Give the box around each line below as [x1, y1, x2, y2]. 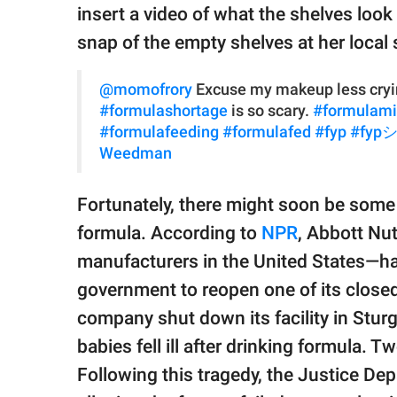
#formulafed [222, 123, 311, 142]
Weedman [99, 144, 172, 163]
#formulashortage [99, 102, 228, 121]
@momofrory [99, 81, 192, 99]
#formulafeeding [99, 123, 219, 142]
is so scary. [228, 102, 313, 121]
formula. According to [77, 222, 261, 245]
